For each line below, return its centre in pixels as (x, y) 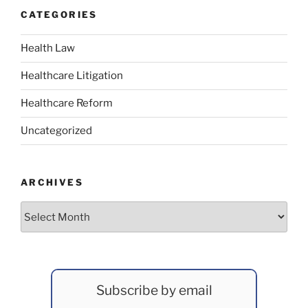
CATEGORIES (59, 15)
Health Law (48, 48)
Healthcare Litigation (72, 76)
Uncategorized (56, 131)
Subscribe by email (154, 290)
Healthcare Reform (67, 103)
